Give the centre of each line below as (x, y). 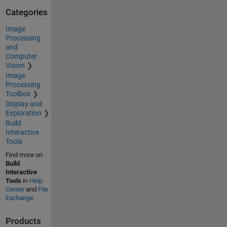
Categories (26, 13)
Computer (21, 56)
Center (15, 189)
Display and (24, 104)
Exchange (19, 198)
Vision (15, 65)
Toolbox (18, 93)
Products (23, 221)
